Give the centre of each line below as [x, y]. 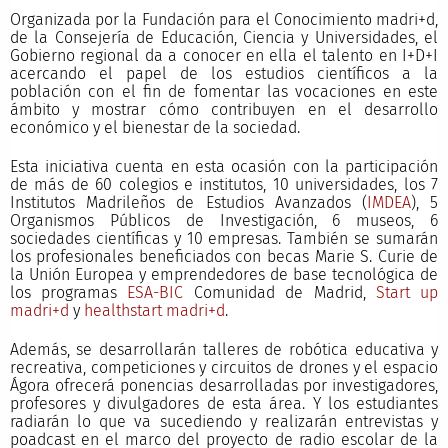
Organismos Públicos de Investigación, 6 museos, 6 [224, 220]
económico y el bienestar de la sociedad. [154, 127]
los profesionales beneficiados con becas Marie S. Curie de [224, 256]
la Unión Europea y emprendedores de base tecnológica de [224, 274]
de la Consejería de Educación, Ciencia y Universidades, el [224, 37]
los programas [68, 292]
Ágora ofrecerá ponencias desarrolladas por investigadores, [224, 385]
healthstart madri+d [154, 310]
